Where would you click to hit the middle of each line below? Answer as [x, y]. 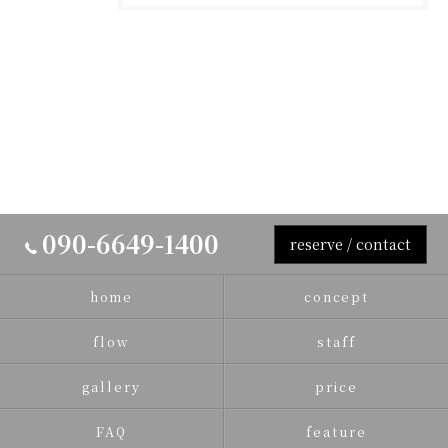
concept [336, 296]
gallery [111, 386]
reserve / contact [350, 243]
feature [336, 431]
